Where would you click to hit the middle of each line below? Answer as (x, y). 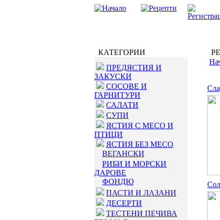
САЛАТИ (122, 105)
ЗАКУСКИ (113, 76)
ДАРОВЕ (110, 173)
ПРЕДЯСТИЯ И (134, 68)
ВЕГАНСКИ (123, 153)
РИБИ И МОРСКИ (134, 164)
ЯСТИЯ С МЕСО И (140, 125)
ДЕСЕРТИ (124, 203)
